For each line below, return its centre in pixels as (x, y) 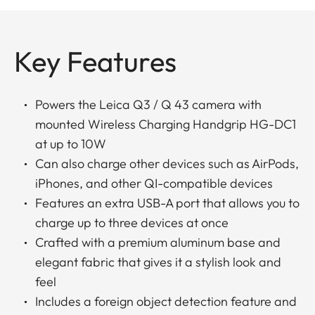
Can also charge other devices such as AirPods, (167, 164)
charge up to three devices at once (132, 223)
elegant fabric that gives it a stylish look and (158, 262)
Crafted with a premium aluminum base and (158, 243)
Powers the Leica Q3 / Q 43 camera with (148, 105)
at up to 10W (71, 144)
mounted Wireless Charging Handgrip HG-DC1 (166, 124)
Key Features (95, 62)
